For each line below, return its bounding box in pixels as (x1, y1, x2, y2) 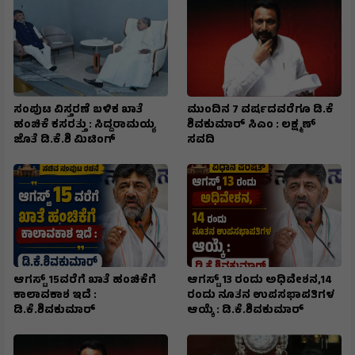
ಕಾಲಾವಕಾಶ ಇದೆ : (13, 287, 97, 306)
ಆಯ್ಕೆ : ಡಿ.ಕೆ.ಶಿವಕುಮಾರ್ (187, 302, 304, 321)
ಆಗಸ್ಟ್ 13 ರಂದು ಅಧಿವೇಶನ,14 (187, 272, 332, 291)
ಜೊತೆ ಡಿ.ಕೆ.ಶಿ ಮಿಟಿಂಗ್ (13, 132, 118, 151)
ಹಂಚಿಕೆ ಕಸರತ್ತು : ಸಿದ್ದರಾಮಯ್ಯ (13, 116, 156, 136)
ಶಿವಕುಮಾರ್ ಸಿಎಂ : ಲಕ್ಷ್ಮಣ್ (187, 116, 316, 136)
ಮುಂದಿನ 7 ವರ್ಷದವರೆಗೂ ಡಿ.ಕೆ (187, 101, 334, 120)
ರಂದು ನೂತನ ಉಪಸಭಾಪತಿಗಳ (187, 287, 335, 306)
